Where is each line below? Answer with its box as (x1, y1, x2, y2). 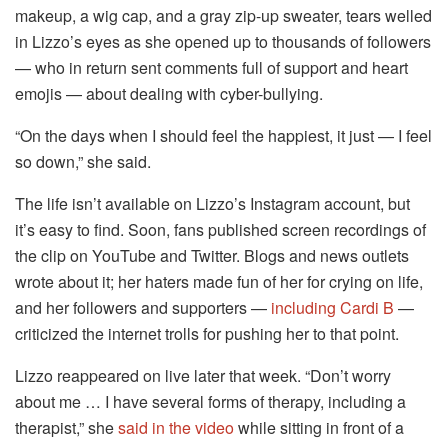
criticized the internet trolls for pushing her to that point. (15, 321, 399, 345)
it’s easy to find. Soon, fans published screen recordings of (15, 217, 426, 241)
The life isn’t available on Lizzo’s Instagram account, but (15, 191, 410, 215)
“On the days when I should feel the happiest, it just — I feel (15, 123, 432, 147)
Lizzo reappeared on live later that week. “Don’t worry (15, 363, 391, 387)
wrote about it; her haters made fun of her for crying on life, (15, 269, 423, 293)
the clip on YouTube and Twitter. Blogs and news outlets (15, 243, 409, 267)
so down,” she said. (15, 149, 151, 173)
